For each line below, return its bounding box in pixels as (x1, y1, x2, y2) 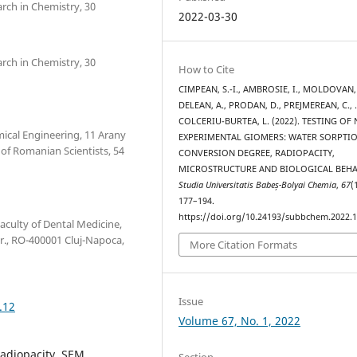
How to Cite (178, 61, 235, 76)
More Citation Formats (190, 237, 298, 253)
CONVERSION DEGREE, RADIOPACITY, (178, 147, 335, 159)
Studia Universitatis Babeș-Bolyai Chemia (178, 178, 337, 190)
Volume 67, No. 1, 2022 (178, 313, 301, 329)
